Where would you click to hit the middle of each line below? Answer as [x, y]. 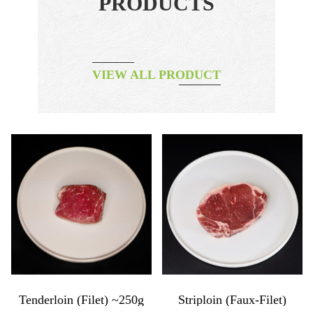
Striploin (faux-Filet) [233, 300]
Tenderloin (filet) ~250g [81, 300]
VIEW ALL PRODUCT [156, 74]
